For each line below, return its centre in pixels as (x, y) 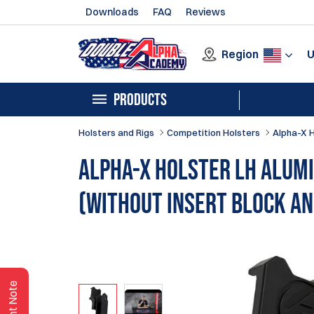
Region (240, 54)
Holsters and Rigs (116, 132)
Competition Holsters (213, 132)
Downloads (112, 12)
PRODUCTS (140, 100)
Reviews (206, 12)
